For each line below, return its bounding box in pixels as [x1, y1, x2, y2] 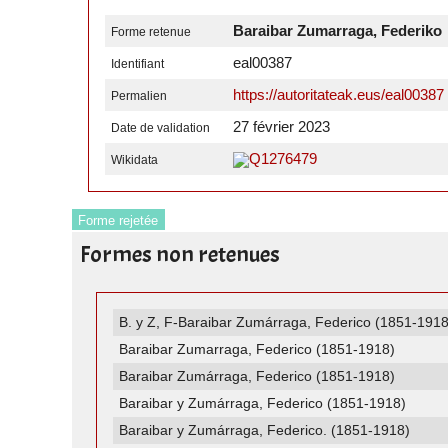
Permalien [111, 89, 168, 104]
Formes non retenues [80, 239, 280, 270]
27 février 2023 [232, 118, 330, 136]
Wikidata [111, 153, 159, 168]
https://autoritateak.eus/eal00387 [232, 86, 444, 104]
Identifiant [111, 57, 165, 72]
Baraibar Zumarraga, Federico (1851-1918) [119, 341, 396, 358]
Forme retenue [111, 25, 192, 40]
